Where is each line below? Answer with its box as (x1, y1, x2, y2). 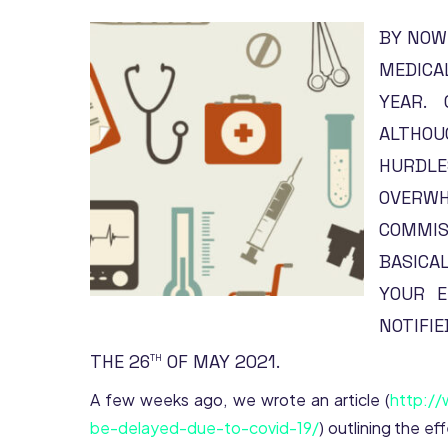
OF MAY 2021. (162, 350, 280, 373)
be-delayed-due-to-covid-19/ (90, 417, 319, 438)
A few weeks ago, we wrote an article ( (90, 389, 391, 410)
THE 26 (90, 350, 150, 373)
